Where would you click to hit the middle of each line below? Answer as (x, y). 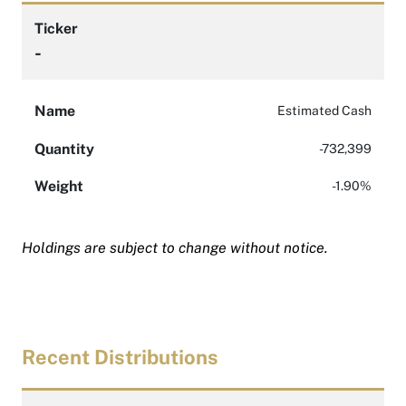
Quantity (64, 149)
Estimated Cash (324, 111)
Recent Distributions (120, 357)
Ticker (56, 29)
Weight (59, 187)
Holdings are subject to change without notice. (175, 247)
